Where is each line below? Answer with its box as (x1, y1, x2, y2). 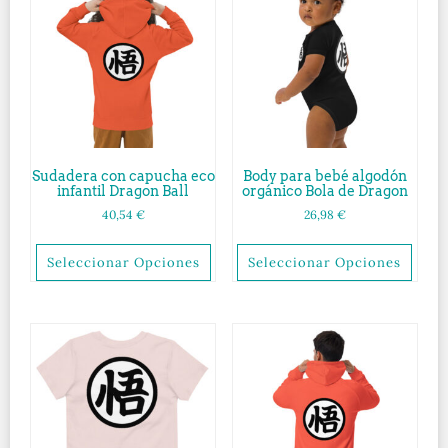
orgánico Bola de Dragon (241, 182, 408, 199)
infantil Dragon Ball (57, 182, 190, 199)
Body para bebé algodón (242, 167, 407, 184)
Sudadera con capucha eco (31, 167, 215, 184)
